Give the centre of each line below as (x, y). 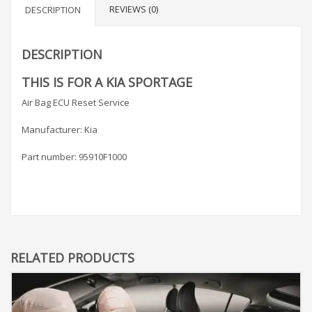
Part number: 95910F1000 (74, 157)
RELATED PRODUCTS (72, 258)
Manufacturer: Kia (60, 130)
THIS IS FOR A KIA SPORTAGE (109, 83)
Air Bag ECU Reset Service (76, 103)
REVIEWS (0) (134, 9)
